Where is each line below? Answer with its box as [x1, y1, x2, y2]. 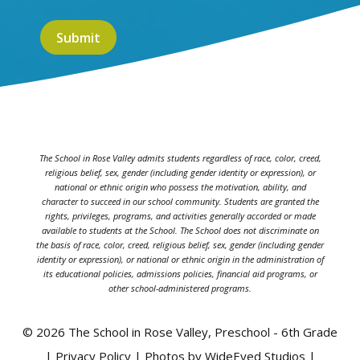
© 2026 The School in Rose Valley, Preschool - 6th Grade [22, 324, 337, 341]
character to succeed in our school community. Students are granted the [41, 195, 319, 208]
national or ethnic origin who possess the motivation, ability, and [54, 181, 306, 194]
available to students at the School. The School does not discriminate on [41, 224, 319, 237]
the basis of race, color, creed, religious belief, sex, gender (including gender [36, 239, 324, 252]
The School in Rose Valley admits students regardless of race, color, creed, [39, 152, 321, 165]
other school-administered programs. [108, 282, 252, 295]
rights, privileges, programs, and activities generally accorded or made [44, 210, 316, 223]
